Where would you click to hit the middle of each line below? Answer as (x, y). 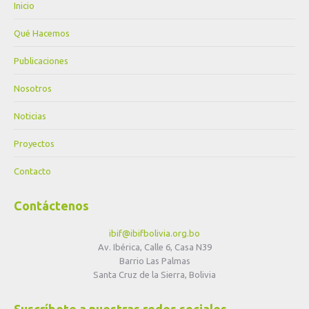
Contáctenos (51, 205)
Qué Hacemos (42, 33)
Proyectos (34, 143)
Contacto (32, 171)
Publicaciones (41, 60)
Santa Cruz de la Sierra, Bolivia (154, 274)
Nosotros (33, 88)
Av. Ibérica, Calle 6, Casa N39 (154, 247)
